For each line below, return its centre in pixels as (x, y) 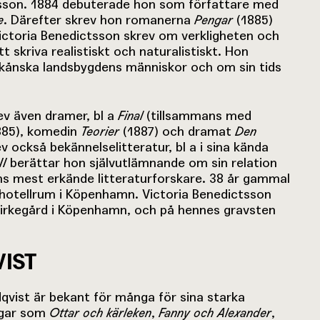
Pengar (214, 20)
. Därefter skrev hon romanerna (99, 19)
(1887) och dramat (177, 131)
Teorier (100, 131)
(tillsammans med (199, 115)
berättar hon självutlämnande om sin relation (144, 162)
